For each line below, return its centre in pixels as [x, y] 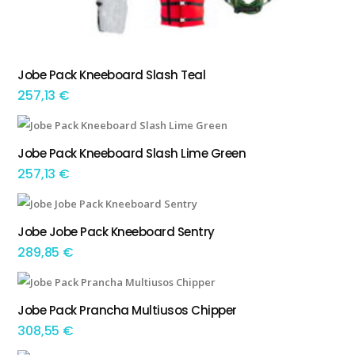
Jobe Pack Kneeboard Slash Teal [112, 74]
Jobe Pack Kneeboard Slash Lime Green [132, 153]
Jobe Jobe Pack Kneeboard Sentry [116, 231]
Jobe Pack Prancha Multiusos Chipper [127, 310]
